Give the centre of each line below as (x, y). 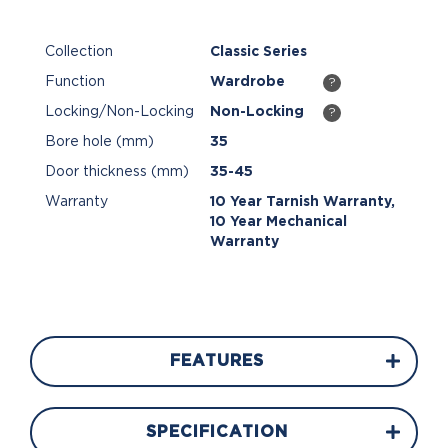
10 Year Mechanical (278, 221)
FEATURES (216, 360)
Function (75, 81)
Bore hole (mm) (99, 141)
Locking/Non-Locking (119, 111)
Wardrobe (247, 81)
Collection (79, 51)
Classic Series (258, 51)
